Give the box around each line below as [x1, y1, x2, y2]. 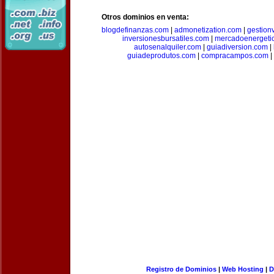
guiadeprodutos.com [127, 51, 196, 60]
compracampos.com [201, 51, 268, 60]
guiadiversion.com [206, 43, 268, 51]
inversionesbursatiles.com [122, 34, 209, 43]
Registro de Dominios [146, 265, 217, 273]
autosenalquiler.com [133, 43, 201, 51]
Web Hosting [221, 265, 264, 273]
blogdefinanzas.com [102, 26, 169, 34]
